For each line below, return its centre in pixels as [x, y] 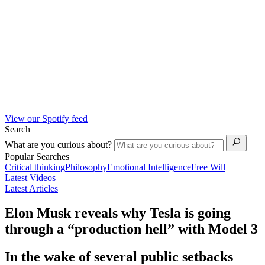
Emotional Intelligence [149, 167]
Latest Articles [31, 188]
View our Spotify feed [46, 118]
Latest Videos [30, 177]
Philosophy [86, 167]
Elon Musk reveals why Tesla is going [118, 213]
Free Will [208, 167]
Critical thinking [35, 167]
